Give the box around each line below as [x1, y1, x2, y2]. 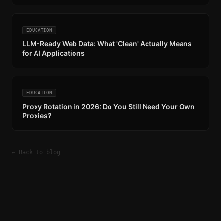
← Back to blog [12, 148, 60, 156]
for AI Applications [22, 48, 85, 57]
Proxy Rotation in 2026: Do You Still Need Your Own [22, 102, 195, 110]
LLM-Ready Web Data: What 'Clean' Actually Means [22, 39, 192, 48]
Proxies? [22, 111, 52, 120]
